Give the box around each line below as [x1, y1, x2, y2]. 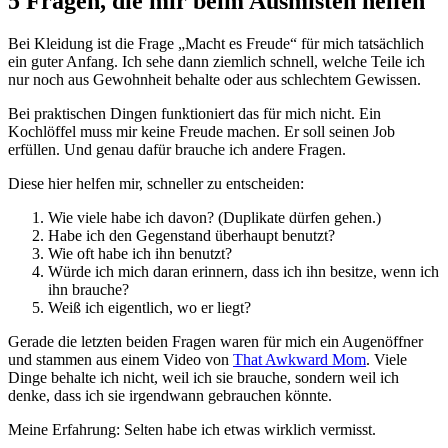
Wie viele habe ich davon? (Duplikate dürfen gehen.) [48, 208, 381, 226]
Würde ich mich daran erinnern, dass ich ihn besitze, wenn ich [48, 262, 439, 280]
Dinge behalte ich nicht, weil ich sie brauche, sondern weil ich [8, 368, 399, 386]
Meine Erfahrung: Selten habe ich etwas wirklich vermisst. [8, 420, 376, 438]
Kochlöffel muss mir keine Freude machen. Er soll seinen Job [8, 122, 395, 140]
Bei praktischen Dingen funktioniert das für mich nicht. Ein [8, 104, 381, 122]
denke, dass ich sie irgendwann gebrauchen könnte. [8, 386, 332, 404]
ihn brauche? [48, 280, 129, 298]
